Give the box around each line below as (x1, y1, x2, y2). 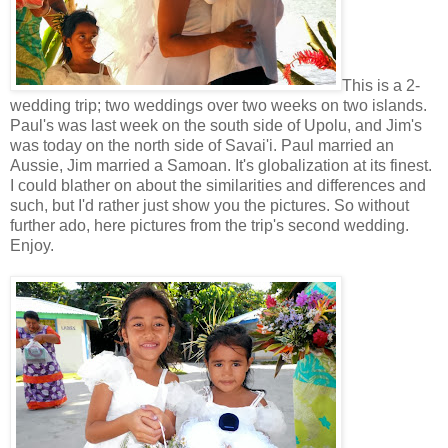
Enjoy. (10, 236, 54, 254)
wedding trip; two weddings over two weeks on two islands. (10, 96, 427, 114)
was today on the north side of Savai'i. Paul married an (10, 136, 394, 154)
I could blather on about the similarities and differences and (10, 176, 426, 194)
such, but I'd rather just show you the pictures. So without (10, 196, 409, 214)
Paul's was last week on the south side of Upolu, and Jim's (10, 116, 422, 134)
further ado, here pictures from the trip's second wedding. (10, 216, 409, 234)
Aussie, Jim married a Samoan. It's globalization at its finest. (10, 156, 432, 174)
